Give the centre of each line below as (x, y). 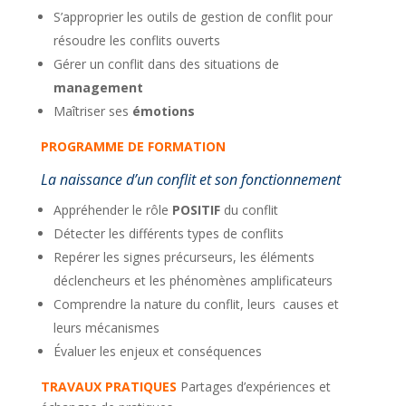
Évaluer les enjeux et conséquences (157, 351)
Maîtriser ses (91, 111)
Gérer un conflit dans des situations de (166, 64)
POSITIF (194, 210)
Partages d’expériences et (253, 387)
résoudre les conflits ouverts (136, 40)
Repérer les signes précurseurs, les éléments (184, 257)
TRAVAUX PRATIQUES (108, 387)
